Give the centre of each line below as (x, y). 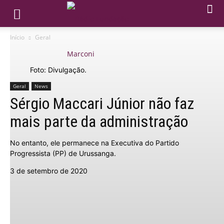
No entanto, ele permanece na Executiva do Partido (94, 143)
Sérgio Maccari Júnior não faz (102, 103)
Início (17, 37)
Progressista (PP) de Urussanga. (63, 153)
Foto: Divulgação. (58, 70)
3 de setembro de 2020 (49, 171)
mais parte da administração (99, 121)
